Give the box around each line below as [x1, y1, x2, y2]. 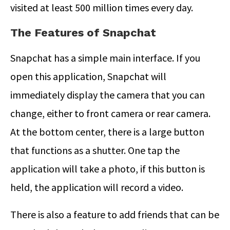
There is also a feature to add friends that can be [10, 207, 219, 221]
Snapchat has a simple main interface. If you [10, 51, 200, 64]
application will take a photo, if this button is [10, 162, 205, 175]
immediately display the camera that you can [10, 88, 205, 101]
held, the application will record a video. [10, 180, 183, 194]
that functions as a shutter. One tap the [10, 143, 180, 157]
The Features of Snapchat [10, 26, 156, 39]
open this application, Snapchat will [10, 69, 166, 83]
